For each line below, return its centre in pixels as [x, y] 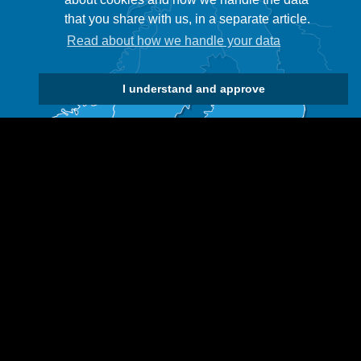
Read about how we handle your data [174, 41]
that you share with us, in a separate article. [187, 19]
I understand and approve [193, 89]
